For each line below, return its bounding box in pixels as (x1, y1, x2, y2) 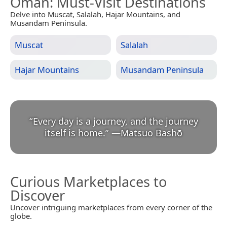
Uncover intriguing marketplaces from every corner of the (10, 202, 212, 212)
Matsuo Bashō (121, 126, 182, 139)
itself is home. (45, 126, 105, 139)
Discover (10, 185, 65, 205)
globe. (10, 210, 32, 221)
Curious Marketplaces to (10, 172, 167, 191)
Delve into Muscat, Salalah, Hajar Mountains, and (10, 9, 180, 19)
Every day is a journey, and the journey (32, 115, 198, 127)
